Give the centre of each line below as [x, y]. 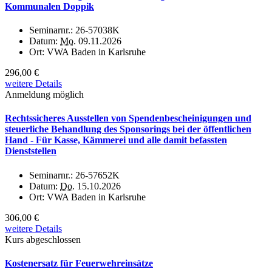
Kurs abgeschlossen [43, 239]
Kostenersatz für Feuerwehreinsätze [79, 263]
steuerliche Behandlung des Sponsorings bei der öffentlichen [128, 129]
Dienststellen [31, 151]
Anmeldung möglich [44, 95]
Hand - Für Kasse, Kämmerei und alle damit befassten [116, 140]
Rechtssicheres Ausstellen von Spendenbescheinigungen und [128, 118]
